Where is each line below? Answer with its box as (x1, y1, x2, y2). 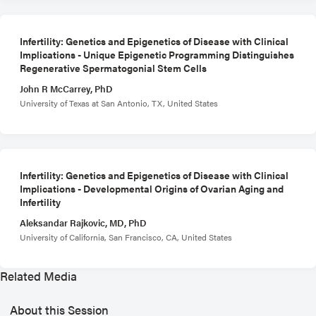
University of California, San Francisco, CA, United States (20, 231, 232, 243)
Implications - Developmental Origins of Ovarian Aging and (20, 181, 284, 195)
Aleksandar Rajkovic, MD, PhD (20, 216, 147, 230)
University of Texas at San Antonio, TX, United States (20, 96, 218, 109)
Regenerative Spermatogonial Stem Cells (20, 60, 207, 75)
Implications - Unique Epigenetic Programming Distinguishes (20, 47, 294, 61)
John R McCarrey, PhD (20, 82, 113, 95)
